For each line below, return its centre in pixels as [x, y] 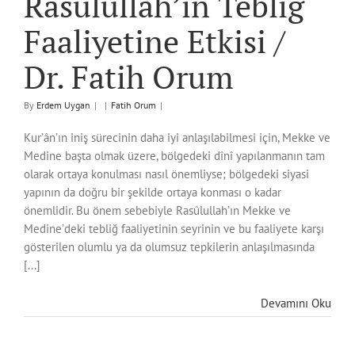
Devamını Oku [296, 303]
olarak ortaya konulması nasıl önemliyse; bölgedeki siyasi [166, 174]
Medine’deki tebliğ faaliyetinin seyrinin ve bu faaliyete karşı [174, 229]
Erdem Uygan [63, 105]
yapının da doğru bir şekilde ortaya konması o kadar [153, 193]
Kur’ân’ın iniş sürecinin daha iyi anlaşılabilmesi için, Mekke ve [177, 138]
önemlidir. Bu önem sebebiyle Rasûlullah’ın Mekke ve [157, 211]
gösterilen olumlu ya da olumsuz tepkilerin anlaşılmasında [169, 247]
